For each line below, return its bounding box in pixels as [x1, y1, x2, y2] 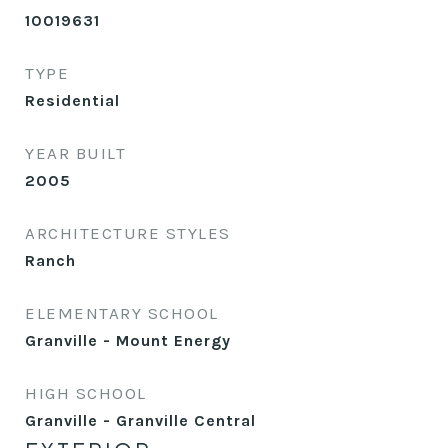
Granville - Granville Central [25, 411, 256, 430]
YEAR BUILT [25, 143, 126, 163]
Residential [25, 91, 120, 110]
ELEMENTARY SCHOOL [25, 303, 219, 323]
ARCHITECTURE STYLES [25, 223, 231, 243]
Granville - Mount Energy [25, 331, 231, 350]
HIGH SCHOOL [25, 383, 147, 403]
